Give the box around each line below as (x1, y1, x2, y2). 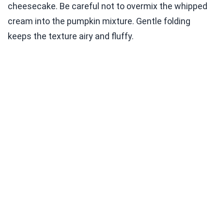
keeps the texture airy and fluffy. (8, 31, 134, 42)
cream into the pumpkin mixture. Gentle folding (8, 16, 190, 27)
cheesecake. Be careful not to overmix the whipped (8, 1, 207, 12)
